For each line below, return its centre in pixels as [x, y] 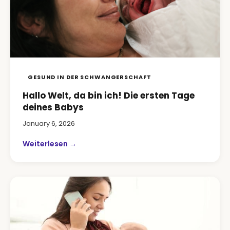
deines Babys [53, 107]
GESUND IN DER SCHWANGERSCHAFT [90, 77]
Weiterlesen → [50, 144]
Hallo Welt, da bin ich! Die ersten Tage [109, 95]
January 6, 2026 [49, 123]
